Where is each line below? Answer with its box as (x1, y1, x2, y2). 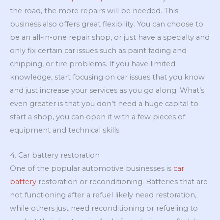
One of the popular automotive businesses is (10, 164, 173, 173)
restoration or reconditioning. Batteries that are (36, 177, 208, 186)
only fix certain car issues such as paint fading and (10, 46, 187, 55)
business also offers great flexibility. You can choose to (10, 20, 203, 29)
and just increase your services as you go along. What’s (10, 86, 204, 95)
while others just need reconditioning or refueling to (10, 203, 198, 213)
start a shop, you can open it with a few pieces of (10, 112, 185, 122)
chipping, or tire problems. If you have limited (10, 59, 175, 69)
